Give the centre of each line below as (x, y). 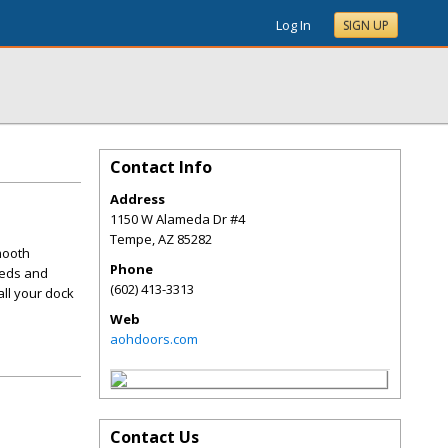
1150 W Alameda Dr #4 (177, 219)
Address (137, 199)
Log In (293, 25)
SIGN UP (366, 25)
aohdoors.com (154, 339)
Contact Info (161, 167)
